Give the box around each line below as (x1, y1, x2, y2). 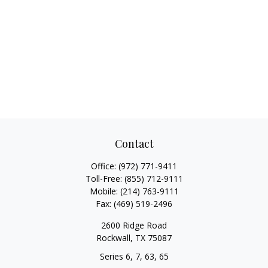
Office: (91, 160, 118, 172)
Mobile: (89, 185, 120, 197)
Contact (114, 136, 154, 151)
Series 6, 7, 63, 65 (99, 251, 169, 262)
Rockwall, (96, 232, 133, 243)
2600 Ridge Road (101, 220, 167, 231)
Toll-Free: (85, 173, 124, 184)
